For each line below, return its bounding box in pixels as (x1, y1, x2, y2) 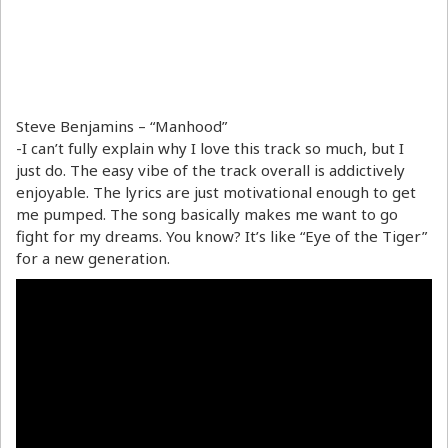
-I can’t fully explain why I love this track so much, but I (16, 138, 404, 159)
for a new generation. (16, 248, 170, 269)
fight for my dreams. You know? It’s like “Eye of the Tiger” (16, 226, 427, 247)
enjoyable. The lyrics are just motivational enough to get (16, 182, 416, 203)
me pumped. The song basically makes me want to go (16, 204, 398, 225)
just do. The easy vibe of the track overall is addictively (16, 160, 405, 181)
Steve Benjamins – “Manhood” (16, 116, 227, 137)
